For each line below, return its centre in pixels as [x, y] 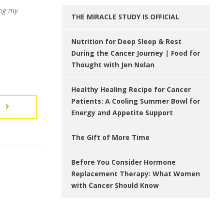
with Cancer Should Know [115, 185]
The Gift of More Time [110, 137]
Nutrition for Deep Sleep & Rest [126, 41]
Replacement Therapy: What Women [136, 174]
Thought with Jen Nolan [113, 65]
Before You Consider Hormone [124, 162]
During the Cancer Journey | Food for [136, 53]
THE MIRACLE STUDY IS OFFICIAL [125, 17]
